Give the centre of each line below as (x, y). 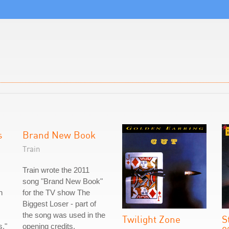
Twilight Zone (151, 219)
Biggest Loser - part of (59, 204)
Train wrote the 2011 (56, 170)
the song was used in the (64, 215)
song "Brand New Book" (63, 181)
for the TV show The (56, 192)
